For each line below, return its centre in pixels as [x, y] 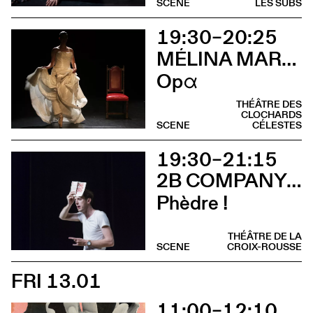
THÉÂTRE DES [269, 104]
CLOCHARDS [271, 114]
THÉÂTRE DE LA [265, 236]
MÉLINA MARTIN [289, 58]
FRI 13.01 [56, 281]
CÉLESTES [277, 125]
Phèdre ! [192, 203]
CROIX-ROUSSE [264, 247]
